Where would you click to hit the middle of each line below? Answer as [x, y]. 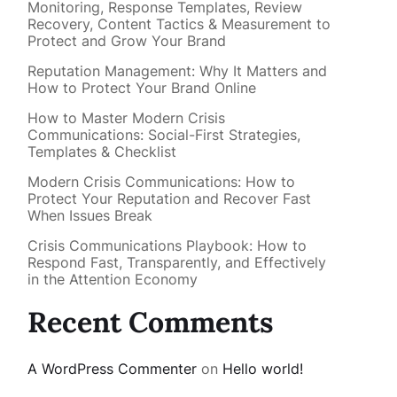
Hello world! [262, 369]
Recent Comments [150, 323]
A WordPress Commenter [112, 369]
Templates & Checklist [101, 152]
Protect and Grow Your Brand [126, 41]
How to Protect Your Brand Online [141, 88]
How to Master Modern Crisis [126, 118]
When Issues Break [90, 216]
